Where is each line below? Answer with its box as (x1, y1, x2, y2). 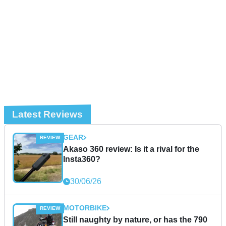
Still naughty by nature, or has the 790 (63, 215, 207, 224)
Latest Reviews (12, 109, 83, 120)
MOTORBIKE (63, 204, 106, 212)
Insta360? (63, 155, 100, 164)
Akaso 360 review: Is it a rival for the (63, 145, 199, 154)
